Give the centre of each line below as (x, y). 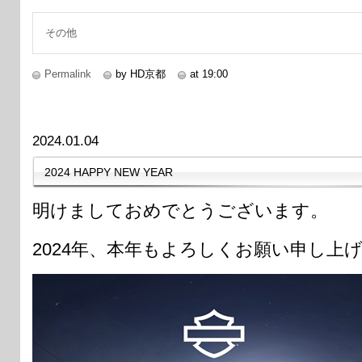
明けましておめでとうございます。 (180, 210)
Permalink (68, 74)
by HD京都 (141, 74)
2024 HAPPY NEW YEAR (109, 172)
